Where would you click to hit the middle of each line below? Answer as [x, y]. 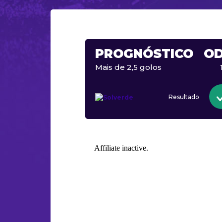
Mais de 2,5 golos [128, 67]
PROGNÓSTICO [144, 54]
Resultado [184, 97]
